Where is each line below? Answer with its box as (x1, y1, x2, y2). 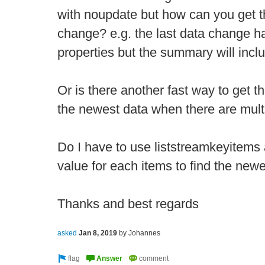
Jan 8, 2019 (79, 229, 117, 238)
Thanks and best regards (57, 196, 199, 211)
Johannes (128, 229, 160, 238)
